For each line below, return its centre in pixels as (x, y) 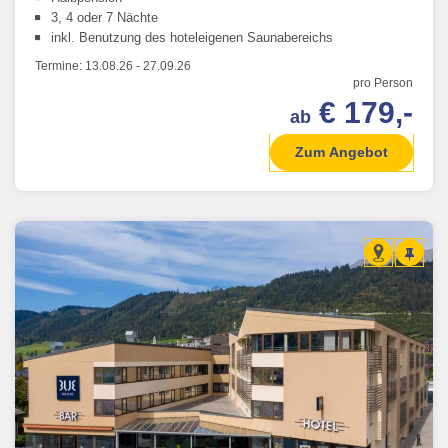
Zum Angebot (341, 152)
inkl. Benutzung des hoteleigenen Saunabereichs (192, 38)
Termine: (60, 66)
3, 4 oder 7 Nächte (104, 18)
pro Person (383, 83)
